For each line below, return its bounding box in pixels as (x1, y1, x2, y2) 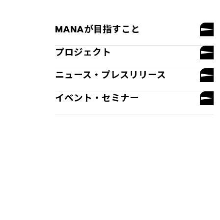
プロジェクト (55, 45, 111, 59)
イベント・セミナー (55, 91, 139, 105)
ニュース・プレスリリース (55, 68, 166, 82)
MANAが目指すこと (55, 22, 140, 36)
